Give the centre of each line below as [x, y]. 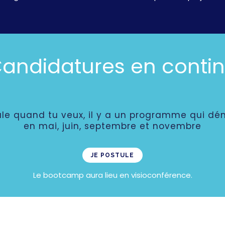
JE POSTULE [113, 155]
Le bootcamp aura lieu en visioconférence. [113, 175]
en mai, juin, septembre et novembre [113, 126]
